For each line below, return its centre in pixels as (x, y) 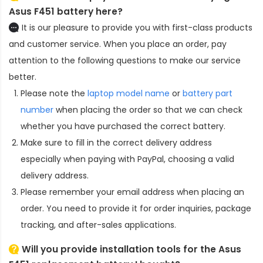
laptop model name (129, 93)
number (37, 109)
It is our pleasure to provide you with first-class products (137, 27)
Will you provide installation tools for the (120, 249)
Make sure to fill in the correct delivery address (116, 142)
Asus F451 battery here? (66, 11)
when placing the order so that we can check (148, 109)
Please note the (54, 93)
